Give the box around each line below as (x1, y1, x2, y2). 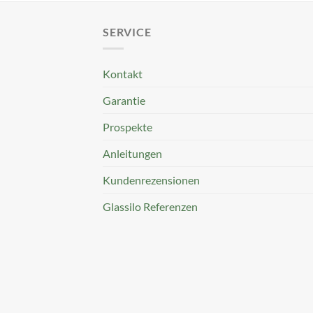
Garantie (103, 94, 145, 108)
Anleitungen (103, 147, 162, 161)
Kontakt (103, 67, 143, 81)
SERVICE (103, 24, 152, 38)
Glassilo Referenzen (103, 200, 198, 214)
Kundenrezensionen (103, 173, 200, 187)
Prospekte (103, 120, 152, 134)
